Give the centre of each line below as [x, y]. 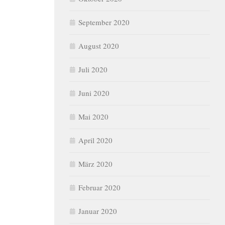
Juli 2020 [93, 69]
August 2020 [99, 46]
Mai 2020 [93, 117]
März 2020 [95, 164]
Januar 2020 [98, 211]
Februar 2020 [99, 187]
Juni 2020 [94, 93]
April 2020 [95, 140]
